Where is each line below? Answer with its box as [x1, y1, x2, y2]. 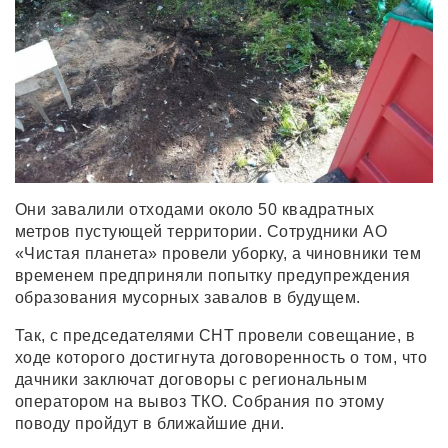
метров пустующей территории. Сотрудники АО [15, 223, 388, 241]
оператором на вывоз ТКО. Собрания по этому [15, 393, 385, 411]
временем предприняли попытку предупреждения [15, 267, 411, 285]
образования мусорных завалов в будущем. [15, 289, 361, 307]
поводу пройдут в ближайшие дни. [15, 415, 285, 433]
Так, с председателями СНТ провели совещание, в [15, 327, 416, 345]
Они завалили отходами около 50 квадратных [15, 201, 375, 219]
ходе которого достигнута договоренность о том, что [15, 349, 428, 367]
